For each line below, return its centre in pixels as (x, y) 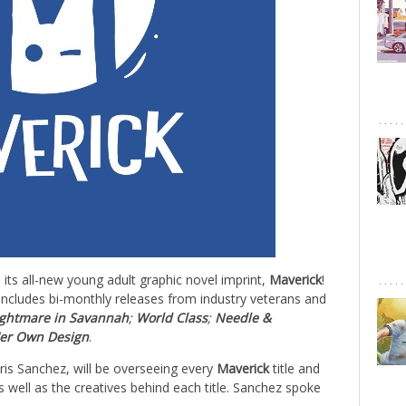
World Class (170, 318)
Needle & (241, 318)
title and (295, 368)
